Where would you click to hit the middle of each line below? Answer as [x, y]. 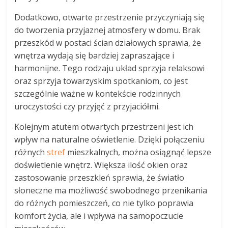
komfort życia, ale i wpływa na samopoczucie [99, 216]
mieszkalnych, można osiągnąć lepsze [138, 152]
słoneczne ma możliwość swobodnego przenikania [111, 190]
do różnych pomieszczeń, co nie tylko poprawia [104, 203]
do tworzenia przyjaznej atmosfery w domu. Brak [108, 30]
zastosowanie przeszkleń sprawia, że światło [99, 177]
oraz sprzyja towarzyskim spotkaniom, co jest [101, 81]
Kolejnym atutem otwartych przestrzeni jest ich [104, 126]
